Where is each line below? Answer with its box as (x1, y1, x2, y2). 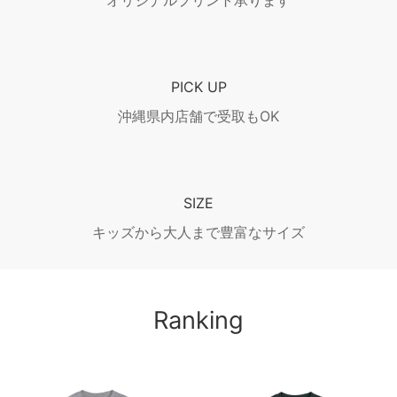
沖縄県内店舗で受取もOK (118, 107, 279, 126)
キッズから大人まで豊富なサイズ (92, 223, 305, 242)
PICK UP (170, 78, 227, 97)
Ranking (153, 306, 244, 336)
